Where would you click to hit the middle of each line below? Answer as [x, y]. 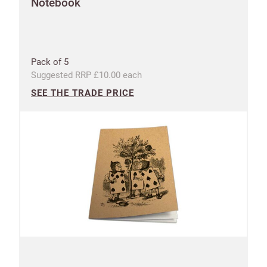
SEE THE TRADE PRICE [83, 93]
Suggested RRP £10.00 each [86, 75]
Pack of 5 [50, 62]
